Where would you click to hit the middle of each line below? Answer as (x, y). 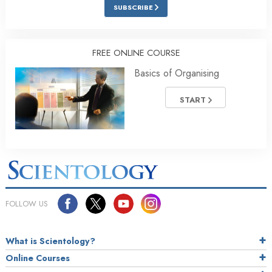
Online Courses (38, 258)
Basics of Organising (177, 73)
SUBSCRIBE (134, 8)
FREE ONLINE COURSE (136, 53)
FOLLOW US (27, 204)
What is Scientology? (50, 241)
